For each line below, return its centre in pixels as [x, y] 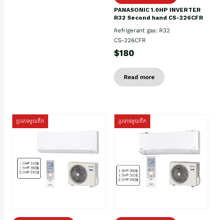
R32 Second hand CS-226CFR [159, 17]
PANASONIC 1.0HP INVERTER [157, 10]
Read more [139, 77]
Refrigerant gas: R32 [142, 30]
